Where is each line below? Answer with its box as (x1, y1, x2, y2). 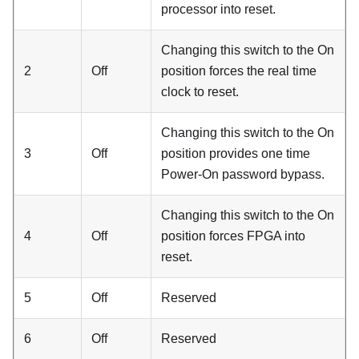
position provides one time (161, 146, 310, 160)
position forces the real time (161, 63, 317, 78)
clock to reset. (161, 84, 239, 99)
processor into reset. (161, 2, 276, 16)
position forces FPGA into (161, 228, 305, 243)
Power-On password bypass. (161, 167, 325, 181)
